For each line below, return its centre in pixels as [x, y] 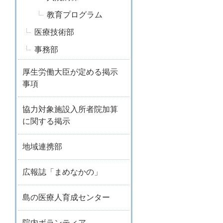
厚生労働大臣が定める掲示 [70, 72]
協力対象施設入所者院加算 [70, 109]
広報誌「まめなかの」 [62, 172]
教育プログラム [75, 15]
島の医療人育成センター [66, 197]
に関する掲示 [46, 121]
